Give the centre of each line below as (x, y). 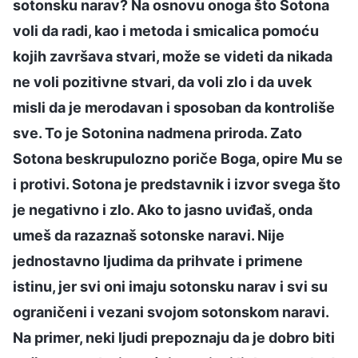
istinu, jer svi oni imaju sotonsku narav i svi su (170, 286)
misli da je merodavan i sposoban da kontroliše (174, 107)
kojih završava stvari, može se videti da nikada (173, 56)
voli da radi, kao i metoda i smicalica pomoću (166, 30)
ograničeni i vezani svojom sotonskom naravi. (171, 312)
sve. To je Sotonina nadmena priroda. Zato (157, 133)
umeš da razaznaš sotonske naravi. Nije (149, 235)
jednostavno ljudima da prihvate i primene (158, 261)
